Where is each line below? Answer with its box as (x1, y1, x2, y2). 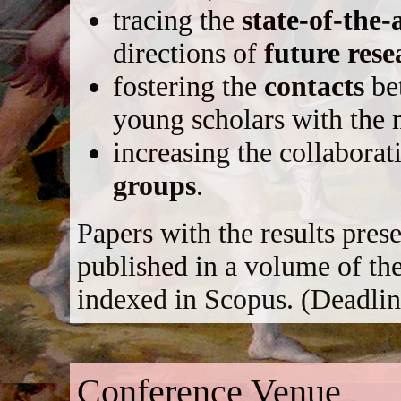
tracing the (113, 3, 243, 36)
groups (113, 168, 197, 201)
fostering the (113, 69, 265, 102)
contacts (264, 69, 365, 102)
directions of (113, 36, 265, 69)
